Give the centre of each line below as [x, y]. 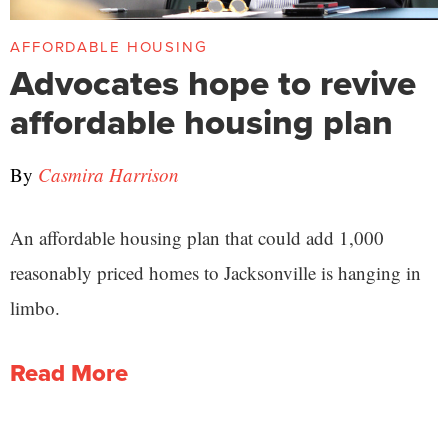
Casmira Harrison [108, 175]
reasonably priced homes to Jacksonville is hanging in [215, 273]
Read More [69, 373]
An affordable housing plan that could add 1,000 [197, 238]
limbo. [35, 308]
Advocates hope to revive [213, 83]
